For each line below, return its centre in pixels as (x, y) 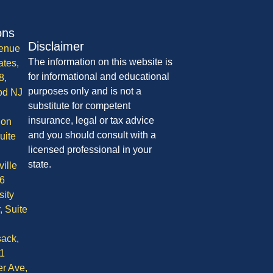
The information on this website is (101, 62)
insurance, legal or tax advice (91, 121)
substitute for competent (80, 106)
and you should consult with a (92, 135)
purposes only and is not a (85, 91)
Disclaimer (56, 47)
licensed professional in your (90, 150)
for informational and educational (99, 77)
